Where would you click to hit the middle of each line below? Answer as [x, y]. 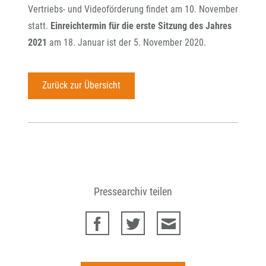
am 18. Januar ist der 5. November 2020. [128, 42]
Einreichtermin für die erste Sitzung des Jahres [141, 26]
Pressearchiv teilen [133, 191]
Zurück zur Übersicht [81, 85]
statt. [39, 26]
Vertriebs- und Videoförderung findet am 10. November [133, 9]
